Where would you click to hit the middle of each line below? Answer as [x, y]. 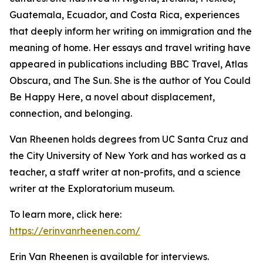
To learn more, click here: [65, 215]
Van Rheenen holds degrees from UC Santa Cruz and [129, 139]
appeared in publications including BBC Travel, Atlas [129, 64]
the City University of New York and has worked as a [128, 156]
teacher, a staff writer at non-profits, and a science [125, 172]
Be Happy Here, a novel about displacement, [112, 97]
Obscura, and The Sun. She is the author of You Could [130, 81]
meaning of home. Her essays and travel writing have [130, 48]
